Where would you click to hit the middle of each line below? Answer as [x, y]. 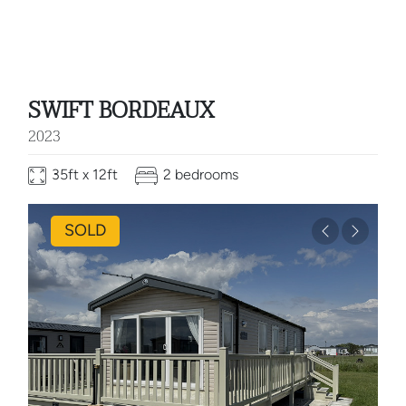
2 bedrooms [201, 175]
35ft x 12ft [85, 175]
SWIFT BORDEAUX [121, 111]
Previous [351, 240]
